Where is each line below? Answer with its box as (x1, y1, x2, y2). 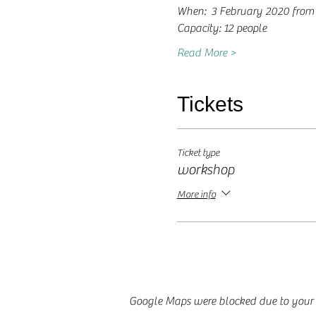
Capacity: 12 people (176, 22, 267, 35)
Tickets (176, 92, 243, 116)
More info (176, 188, 216, 200)
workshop (176, 162, 235, 178)
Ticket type (176, 147, 219, 159)
